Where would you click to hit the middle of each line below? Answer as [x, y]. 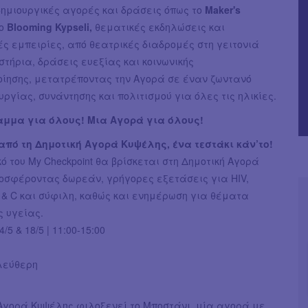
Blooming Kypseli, [51, 26]
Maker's [223, 9]
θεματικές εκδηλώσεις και [160, 26]
